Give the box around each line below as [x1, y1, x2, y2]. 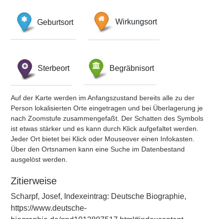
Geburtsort [37, 18, 73, 26]
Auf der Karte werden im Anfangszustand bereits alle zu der [11, 94, 195, 102]
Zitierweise [11, 175, 57, 186]
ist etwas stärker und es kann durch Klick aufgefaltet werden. [11, 125, 198, 132]
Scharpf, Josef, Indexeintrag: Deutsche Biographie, [11, 192, 186, 200]
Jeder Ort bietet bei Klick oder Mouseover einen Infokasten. [11, 135, 195, 143]
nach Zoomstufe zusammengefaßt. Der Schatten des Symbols [11, 114, 203, 122]
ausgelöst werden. [11, 155, 67, 163]
